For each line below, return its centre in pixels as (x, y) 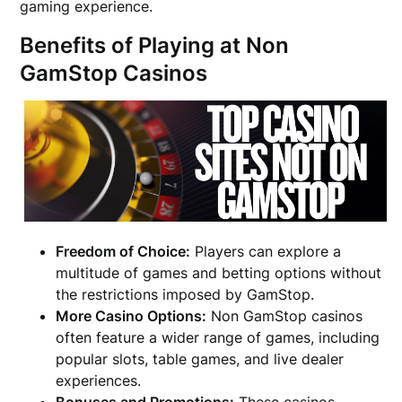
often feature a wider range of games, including (218, 337)
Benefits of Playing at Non (155, 46)
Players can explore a (266, 251)
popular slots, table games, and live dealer (200, 358)
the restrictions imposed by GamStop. (185, 294)
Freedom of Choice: (123, 251)
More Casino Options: (131, 315)
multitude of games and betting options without (219, 272)
